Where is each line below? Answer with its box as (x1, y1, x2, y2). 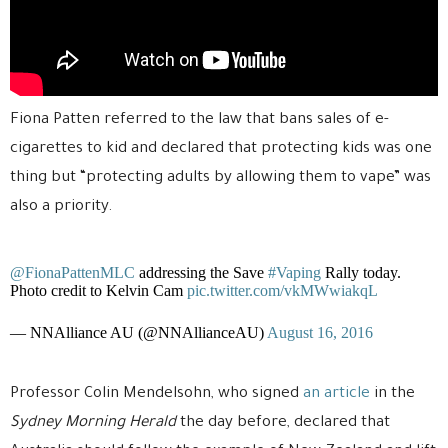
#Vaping (268, 263, 321, 281)
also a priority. (10, 198, 113, 216)
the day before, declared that (176, 414, 390, 432)
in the (370, 385, 415, 403)
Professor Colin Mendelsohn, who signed (10, 385, 303, 403)
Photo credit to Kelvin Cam (10, 281, 187, 299)
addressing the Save (135, 263, 268, 281)
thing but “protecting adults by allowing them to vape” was (10, 169, 431, 187)
